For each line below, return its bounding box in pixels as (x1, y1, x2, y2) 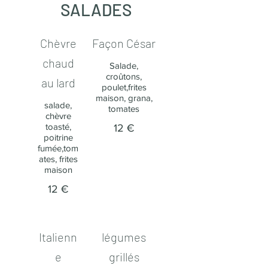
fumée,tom (38, 143, 78, 153)
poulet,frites (101, 82, 147, 92)
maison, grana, (95, 93, 153, 103)
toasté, (45, 121, 71, 132)
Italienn (39, 230, 77, 244)
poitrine (43, 132, 73, 142)
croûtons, (106, 71, 142, 81)
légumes (102, 230, 146, 244)
